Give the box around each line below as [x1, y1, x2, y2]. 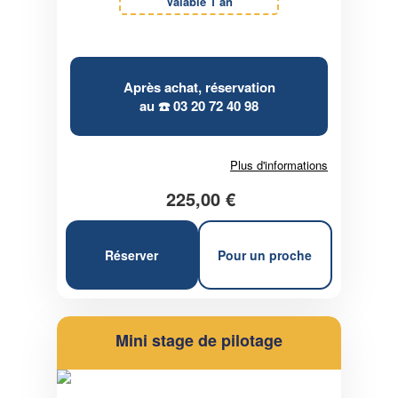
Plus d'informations [230, 156, 328, 174]
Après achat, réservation [123, 76, 275, 97]
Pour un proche [218, 245, 313, 264]
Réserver [105, 245, 159, 264]
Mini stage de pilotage [115, 329, 283, 353]
